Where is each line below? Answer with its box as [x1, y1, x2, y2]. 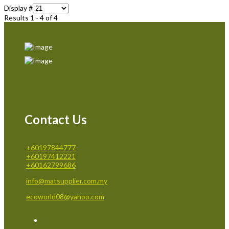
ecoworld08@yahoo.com [26, 192, 104, 201]
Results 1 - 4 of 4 [4, 13, 58, 22]
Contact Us [25, 111, 87, 127]
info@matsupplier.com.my [26, 176, 107, 185]
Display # [4, 3, 33, 12]
